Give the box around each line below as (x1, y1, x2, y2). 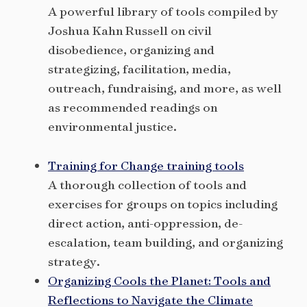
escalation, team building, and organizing (48, 234, 283, 250)
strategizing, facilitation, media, (48, 61, 231, 77)
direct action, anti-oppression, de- (48, 214, 243, 231)
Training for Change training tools (48, 157, 244, 173)
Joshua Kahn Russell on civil (48, 23, 212, 39)
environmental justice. (48, 119, 177, 135)
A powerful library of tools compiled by (48, 3, 278, 20)
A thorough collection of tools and (48, 176, 247, 193)
